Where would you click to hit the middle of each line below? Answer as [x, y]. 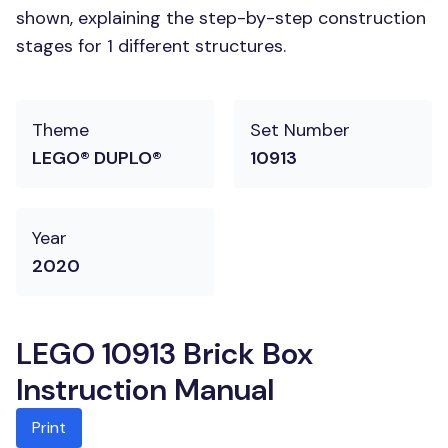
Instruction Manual [145, 389]
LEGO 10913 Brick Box [164, 353]
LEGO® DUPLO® [97, 158]
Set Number [300, 130]
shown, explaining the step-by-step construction [221, 18]
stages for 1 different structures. [151, 46]
